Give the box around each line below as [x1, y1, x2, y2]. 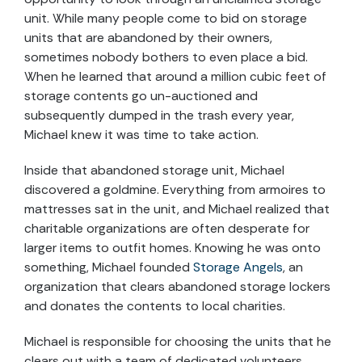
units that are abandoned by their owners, [24, 29, 272, 47]
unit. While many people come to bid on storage [24, 10, 307, 27]
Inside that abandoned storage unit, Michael [24, 162, 284, 179]
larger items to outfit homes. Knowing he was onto [24, 239, 321, 257]
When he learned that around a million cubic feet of [24, 68, 326, 86]
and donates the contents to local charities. [24, 297, 285, 315]
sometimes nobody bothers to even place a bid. [24, 48, 308, 66]
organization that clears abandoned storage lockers [24, 278, 330, 296]
